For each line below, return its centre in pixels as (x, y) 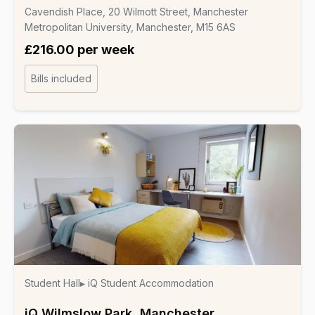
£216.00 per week (79, 49)
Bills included (61, 78)
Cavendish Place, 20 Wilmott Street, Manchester (136, 11)
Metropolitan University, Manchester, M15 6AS (130, 27)
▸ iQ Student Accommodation (147, 283)
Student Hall (52, 283)
